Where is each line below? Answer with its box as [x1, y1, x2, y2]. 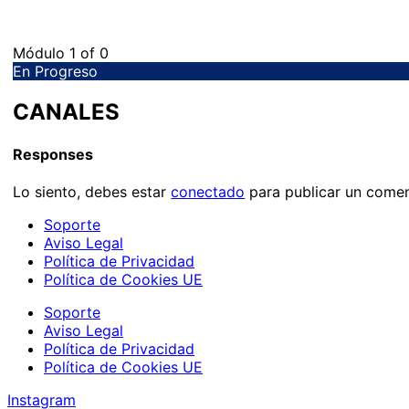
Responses [13, 145, 94, 164]
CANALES [13, 98, 121, 125]
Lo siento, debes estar [13, 183, 172, 202]
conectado [171, 183, 246, 202]
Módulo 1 [13, 44, 81, 62]
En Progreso [13, 62, 99, 80]
